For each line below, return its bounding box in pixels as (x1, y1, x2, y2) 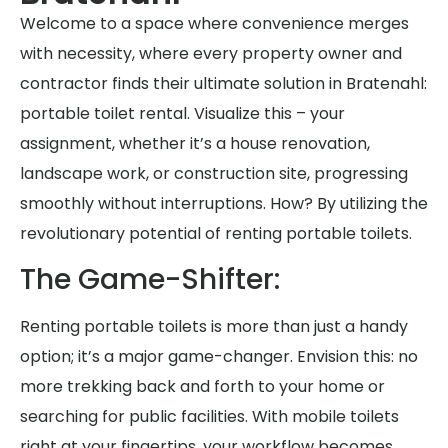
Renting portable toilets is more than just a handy (20, 315, 408, 339)
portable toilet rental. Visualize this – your (20, 101, 345, 125)
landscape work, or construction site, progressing (20, 161, 408, 185)
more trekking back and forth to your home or (20, 375, 385, 399)
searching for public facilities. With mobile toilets (20, 405, 399, 429)
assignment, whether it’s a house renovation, (20, 131, 370, 155)
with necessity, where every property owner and (20, 41, 402, 65)
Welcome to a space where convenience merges (20, 11, 409, 35)
